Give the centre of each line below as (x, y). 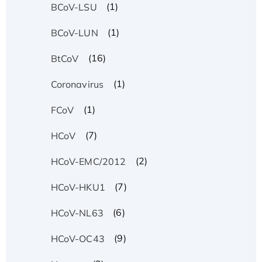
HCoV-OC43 (77, 238)
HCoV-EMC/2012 (88, 161)
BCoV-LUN (74, 32)
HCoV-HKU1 (78, 187)
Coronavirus (77, 84)
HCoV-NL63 (77, 213)
